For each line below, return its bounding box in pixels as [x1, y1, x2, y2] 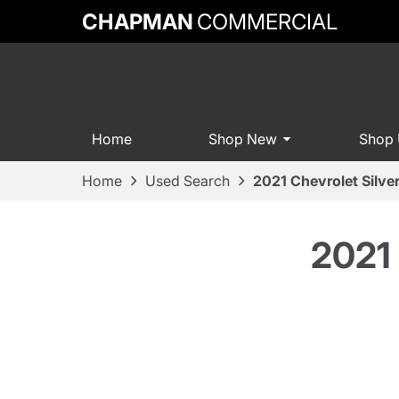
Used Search [145, 171, 230, 190]
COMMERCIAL [197, 8, 338, 35]
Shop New [208, 130, 277, 149]
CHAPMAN [82, 8, 193, 35]
